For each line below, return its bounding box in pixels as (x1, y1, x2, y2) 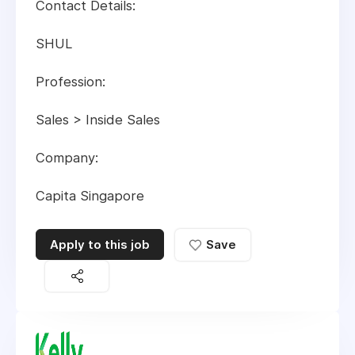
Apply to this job (50, 237, 150, 253)
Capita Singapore (36, 188, 144, 204)
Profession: (36, 74, 105, 90)
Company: (36, 150, 98, 166)
